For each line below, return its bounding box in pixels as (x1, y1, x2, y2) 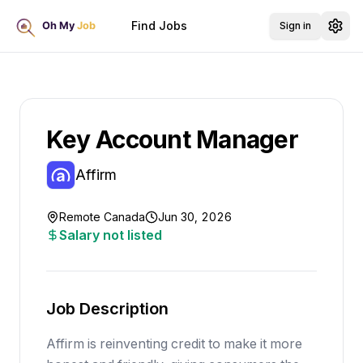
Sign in (280, 19, 311, 32)
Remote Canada (59, 210, 145, 224)
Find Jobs (131, 19, 188, 32)
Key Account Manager (46, 125, 298, 154)
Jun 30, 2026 (158, 210, 232, 224)
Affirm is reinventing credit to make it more (46, 335, 302, 352)
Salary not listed (59, 227, 162, 243)
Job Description (46, 299, 169, 318)
